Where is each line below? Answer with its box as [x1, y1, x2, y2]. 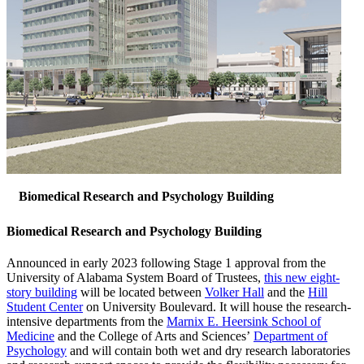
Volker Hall [205, 285, 264, 300]
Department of [253, 329, 327, 344]
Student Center [6, 300, 83, 314]
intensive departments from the [6, 314, 167, 329]
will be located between [77, 285, 205, 300]
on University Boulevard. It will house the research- [83, 300, 351, 314]
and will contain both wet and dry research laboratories [67, 344, 350, 358]
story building [6, 285, 77, 300]
